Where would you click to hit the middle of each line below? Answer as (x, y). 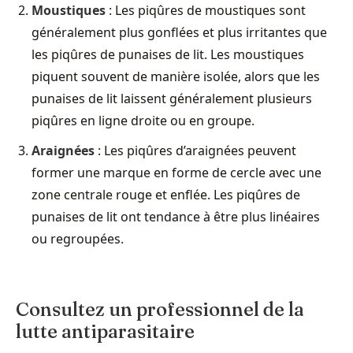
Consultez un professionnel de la (160, 309)
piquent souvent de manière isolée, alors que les (176, 76)
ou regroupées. (78, 238)
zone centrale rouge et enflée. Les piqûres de (166, 194)
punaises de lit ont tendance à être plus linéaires (176, 216)
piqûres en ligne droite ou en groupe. (143, 120)
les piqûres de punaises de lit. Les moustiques (168, 54)
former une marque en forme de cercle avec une (176, 172)
